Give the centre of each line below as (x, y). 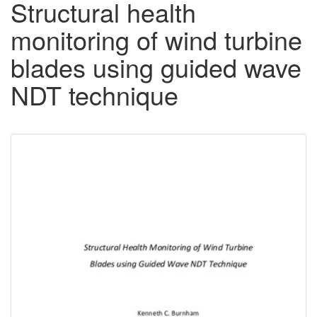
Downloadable (90, 156)
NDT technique (94, 95)
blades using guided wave (156, 67)
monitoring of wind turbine (156, 40)
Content (59, 180)
